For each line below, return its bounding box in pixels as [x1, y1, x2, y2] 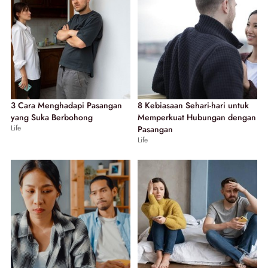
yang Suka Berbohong [11, 111, 93, 123]
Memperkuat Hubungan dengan [138, 111, 256, 123]
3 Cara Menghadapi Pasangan [11, 99, 122, 111]
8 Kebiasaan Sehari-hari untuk [138, 99, 249, 111]
